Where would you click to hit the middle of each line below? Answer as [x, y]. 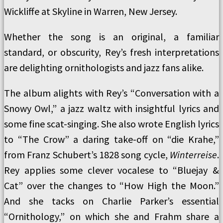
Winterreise [193, 155]
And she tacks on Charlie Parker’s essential [111, 201]
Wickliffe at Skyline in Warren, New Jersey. [91, 11]
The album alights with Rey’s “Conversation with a [111, 93]
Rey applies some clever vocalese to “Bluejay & [111, 170]
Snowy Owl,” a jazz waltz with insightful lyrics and [111, 108]
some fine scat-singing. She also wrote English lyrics [111, 124]
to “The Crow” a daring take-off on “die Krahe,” [111, 139]
